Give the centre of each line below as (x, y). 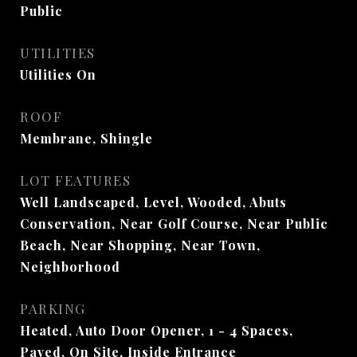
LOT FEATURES (75, 180)
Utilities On (58, 75)
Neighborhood (70, 267)
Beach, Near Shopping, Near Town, (140, 245)
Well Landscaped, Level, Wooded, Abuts (153, 202)
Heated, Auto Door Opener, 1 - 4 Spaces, (157, 330)
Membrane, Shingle (86, 138)
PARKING (53, 308)
